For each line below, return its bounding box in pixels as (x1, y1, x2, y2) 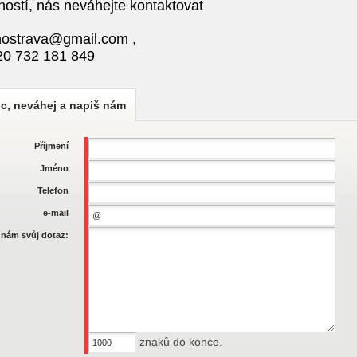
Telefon (37, 186, 69, 195)
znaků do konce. (136, 335, 223, 348)
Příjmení (34, 141, 69, 151)
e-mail (43, 208, 69, 218)
